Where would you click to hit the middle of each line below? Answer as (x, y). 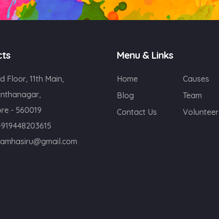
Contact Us (137, 112)
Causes (196, 79)
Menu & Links (145, 55)
